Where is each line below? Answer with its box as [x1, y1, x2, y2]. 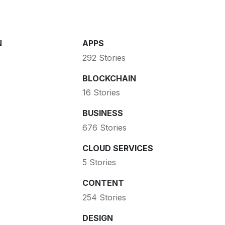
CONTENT [82, 178, 124, 188]
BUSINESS [82, 108, 123, 119]
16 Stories [82, 87, 120, 98]
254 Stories [82, 192, 126, 202]
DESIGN [82, 212, 113, 223]
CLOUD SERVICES [82, 143, 153, 153]
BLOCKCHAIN [82, 73, 136, 83]
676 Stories [82, 122, 127, 133]
